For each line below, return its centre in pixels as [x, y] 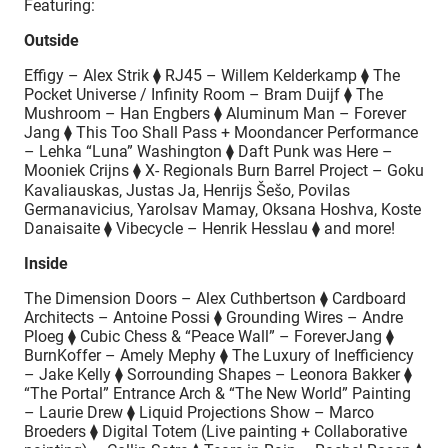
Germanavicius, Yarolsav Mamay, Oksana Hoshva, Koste [222, 209]
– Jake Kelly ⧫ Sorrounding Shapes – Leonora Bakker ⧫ [218, 374]
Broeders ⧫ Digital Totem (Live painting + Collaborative [215, 431]
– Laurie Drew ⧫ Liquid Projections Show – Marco [199, 412]
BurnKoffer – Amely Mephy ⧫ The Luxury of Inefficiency [219, 355]
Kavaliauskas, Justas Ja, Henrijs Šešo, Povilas [187, 190]
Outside [51, 40]
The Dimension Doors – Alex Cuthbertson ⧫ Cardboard [215, 298]
